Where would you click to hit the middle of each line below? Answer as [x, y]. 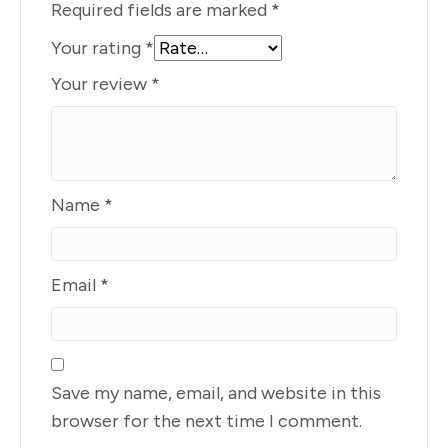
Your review [101, 83]
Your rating [98, 47]
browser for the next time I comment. [206, 420]
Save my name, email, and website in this [216, 392]
